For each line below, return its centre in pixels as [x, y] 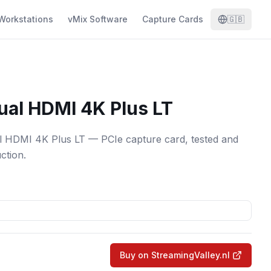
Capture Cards [173, 19]
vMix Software [98, 19]
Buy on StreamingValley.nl [175, 255]
